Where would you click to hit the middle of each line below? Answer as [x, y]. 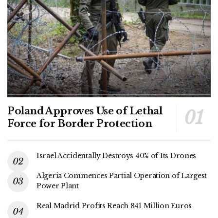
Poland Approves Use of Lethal [85, 111]
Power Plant [58, 186]
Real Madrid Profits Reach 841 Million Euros [114, 206]
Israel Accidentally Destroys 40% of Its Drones [117, 155]
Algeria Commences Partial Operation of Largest [122, 175]
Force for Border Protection [80, 123]
